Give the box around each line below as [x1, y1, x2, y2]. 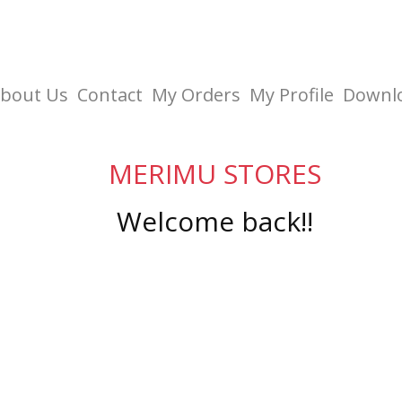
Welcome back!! [116, 203, 313, 240]
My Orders [152, 83, 241, 107]
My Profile [249, 83, 335, 107]
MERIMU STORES [108, 155, 321, 192]
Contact [77, 83, 144, 107]
